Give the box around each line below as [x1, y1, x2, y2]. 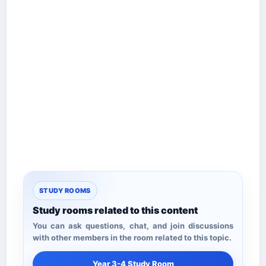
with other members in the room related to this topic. [33, 232, 232, 242]
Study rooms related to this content [33, 204, 198, 216]
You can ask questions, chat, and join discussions [33, 220, 233, 230]
